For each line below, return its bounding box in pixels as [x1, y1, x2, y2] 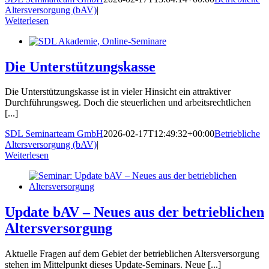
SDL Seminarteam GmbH [5, 128, 103, 139]
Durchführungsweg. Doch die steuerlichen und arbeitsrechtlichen [5, 97, 251, 108]
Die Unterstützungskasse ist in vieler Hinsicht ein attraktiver [5, 86, 231, 97]
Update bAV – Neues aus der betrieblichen [5, 204, 264, 220]
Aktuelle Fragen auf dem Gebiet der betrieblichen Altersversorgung [5, 249, 259, 259]
